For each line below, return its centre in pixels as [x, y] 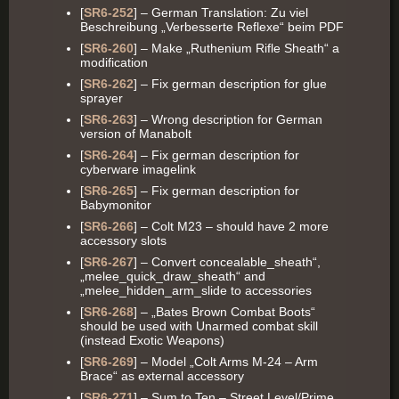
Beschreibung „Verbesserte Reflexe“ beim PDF [212, 27]
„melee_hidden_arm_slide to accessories [196, 290]
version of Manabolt [136, 134]
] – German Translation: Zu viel [221, 12]
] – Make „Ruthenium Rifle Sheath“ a [236, 48]
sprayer [102, 98]
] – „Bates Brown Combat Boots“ [224, 312]
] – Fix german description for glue [230, 84]
